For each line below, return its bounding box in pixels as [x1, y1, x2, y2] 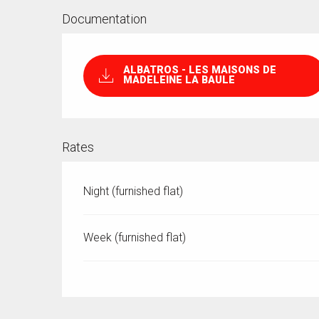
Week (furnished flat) [83, 230, 187, 244]
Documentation [62, 11, 147, 27]
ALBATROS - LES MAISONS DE [122, 64, 276, 77]
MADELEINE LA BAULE [122, 74, 235, 87]
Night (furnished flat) [83, 184, 184, 198]
